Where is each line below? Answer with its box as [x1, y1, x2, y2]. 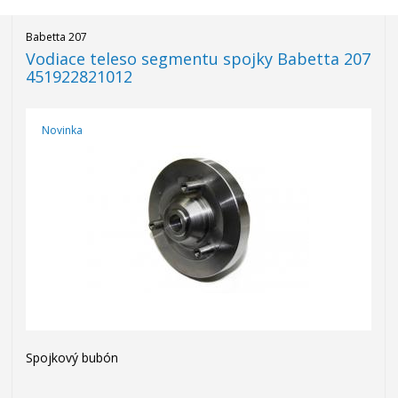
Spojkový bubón [25, 349, 118, 366]
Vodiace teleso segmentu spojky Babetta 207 [25, 48, 370, 69]
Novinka [42, 123, 84, 138]
